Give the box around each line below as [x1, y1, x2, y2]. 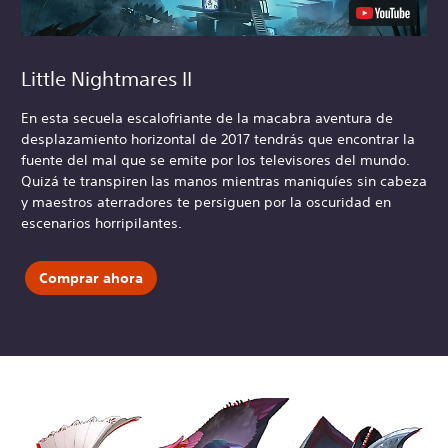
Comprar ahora [38, 268, 143, 287]
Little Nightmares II [21, 67, 192, 91]
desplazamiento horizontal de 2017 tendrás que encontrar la [21, 130, 415, 149]
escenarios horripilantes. [21, 214, 182, 233]
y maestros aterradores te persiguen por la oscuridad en [21, 193, 391, 212]
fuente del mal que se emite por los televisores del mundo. [21, 151, 410, 170]
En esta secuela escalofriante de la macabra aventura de [21, 109, 393, 128]
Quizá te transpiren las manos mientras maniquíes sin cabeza [21, 172, 427, 191]
